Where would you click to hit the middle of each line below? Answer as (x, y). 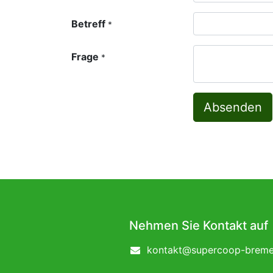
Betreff (88, 24)
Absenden (233, 107)
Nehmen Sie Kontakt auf (199, 226)
